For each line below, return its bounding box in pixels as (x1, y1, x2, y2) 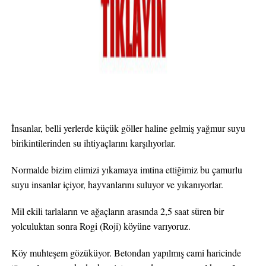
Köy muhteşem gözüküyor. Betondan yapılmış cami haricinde (11, 246, 241, 259)
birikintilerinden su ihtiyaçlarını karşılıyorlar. (11, 137, 176, 149)
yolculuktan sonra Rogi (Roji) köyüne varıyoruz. (11, 220, 191, 232)
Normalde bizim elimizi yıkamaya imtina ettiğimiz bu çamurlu (11, 163, 242, 176)
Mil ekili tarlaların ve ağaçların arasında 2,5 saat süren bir (11, 205, 224, 217)
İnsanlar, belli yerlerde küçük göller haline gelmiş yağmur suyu (11, 122, 245, 134)
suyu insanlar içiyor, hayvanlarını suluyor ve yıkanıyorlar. (11, 178, 223, 191)
